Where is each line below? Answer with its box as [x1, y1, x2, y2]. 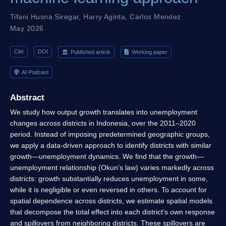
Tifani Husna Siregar [10, 12, 79, 21]
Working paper [130, 48, 168, 55]
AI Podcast [21, 69, 49, 75]
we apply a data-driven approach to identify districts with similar [10, 141, 211, 150]
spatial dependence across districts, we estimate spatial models [10, 197, 212, 205]
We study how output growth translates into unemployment [10, 108, 197, 117]
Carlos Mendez [130, 12, 181, 21]
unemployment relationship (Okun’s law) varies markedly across [10, 163, 214, 172]
